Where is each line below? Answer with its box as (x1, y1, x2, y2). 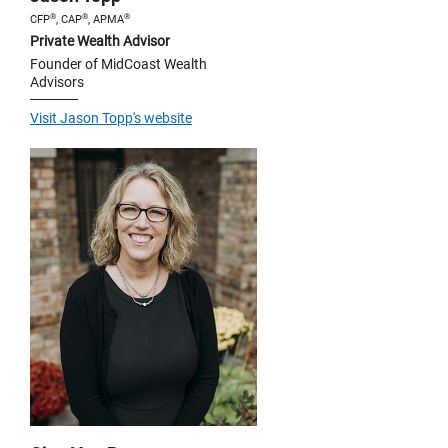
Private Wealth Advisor (30, 33, 170, 50)
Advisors (30, 74, 84, 91)
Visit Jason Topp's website (30, 110, 192, 127)
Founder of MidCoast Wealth (30, 56, 207, 73)
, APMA (88, 13, 124, 27)
